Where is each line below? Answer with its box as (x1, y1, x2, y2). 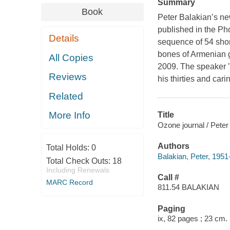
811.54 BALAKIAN (157, 183, 219, 192)
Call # (157, 172, 179, 182)
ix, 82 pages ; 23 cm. (157, 214, 227, 223)
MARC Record (46, 178, 93, 186)
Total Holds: (46, 143, 91, 152)
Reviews (49, 71, 87, 83)
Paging (157, 204, 185, 213)
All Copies (49, 52, 94, 63)
